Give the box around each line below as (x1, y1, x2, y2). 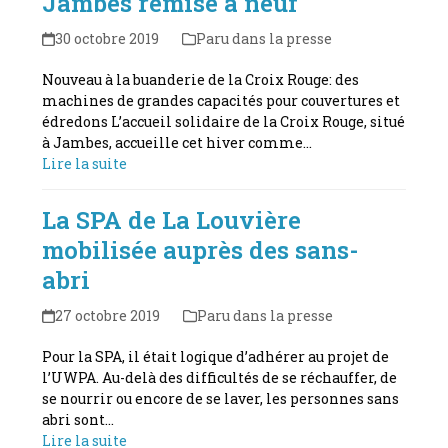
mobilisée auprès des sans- (42, 233, 359, 266)
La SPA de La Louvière (42, 203, 302, 236)
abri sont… (42, 409, 115, 429)
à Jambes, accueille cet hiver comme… (42, 132, 313, 152)
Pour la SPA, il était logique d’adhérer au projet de (42, 346, 390, 366)
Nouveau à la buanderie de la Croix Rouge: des (42, 69, 360, 89)
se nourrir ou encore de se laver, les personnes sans (42, 388, 400, 408)
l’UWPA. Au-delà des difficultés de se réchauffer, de (42, 367, 398, 387)
